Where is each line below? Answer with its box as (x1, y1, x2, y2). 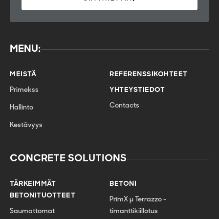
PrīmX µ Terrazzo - (109, 196, 166, 204)
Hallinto (10, 104, 33, 112)
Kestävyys (10, 122, 43, 130)
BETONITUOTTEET (10, 192, 75, 200)
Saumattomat (10, 208, 55, 216)
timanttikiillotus (109, 208, 158, 216)
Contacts (109, 102, 139, 110)
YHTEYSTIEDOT (109, 87, 165, 94)
